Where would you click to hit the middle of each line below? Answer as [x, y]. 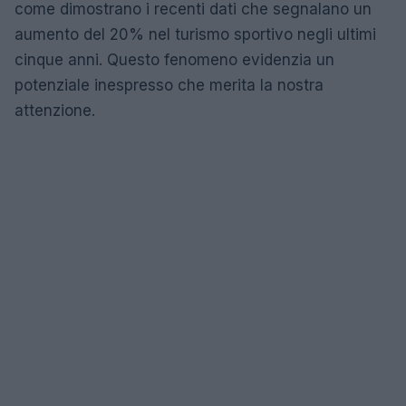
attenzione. [55, 110]
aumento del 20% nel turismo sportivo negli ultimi [195, 34]
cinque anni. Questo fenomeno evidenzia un [174, 59]
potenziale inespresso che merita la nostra [169, 85]
